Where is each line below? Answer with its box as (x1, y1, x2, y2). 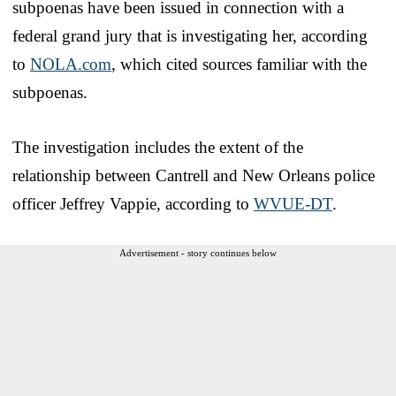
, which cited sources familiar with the (111, 54, 367, 73)
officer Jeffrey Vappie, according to (12, 194, 254, 213)
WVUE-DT (254, 194, 332, 213)
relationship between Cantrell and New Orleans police (12, 165, 375, 185)
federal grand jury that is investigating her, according (12, 26, 368, 45)
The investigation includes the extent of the (12, 137, 303, 156)
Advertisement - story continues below (119, 247, 277, 258)
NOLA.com (30, 54, 111, 73)
